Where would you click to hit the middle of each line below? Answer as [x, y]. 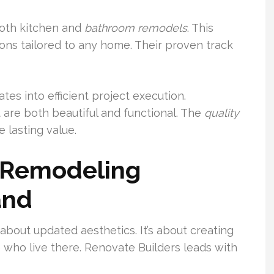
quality [222, 113]
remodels [162, 28]
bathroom [109, 28]
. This [200, 28]
